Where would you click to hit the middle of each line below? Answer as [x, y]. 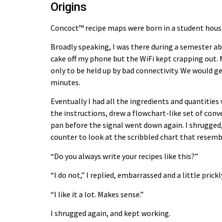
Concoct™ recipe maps [88, 28]
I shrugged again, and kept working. [111, 213]
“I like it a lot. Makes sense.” [97, 194]
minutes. [65, 82]
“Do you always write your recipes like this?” [124, 156]
